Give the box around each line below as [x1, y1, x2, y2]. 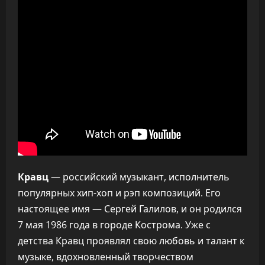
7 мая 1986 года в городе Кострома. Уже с [18, 218, 211, 231]
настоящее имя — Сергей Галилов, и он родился [18, 202, 242, 215]
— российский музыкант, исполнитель [49, 170, 230, 183]
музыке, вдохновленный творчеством [18, 250, 193, 263]
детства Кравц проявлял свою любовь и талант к [18, 234, 244, 247]
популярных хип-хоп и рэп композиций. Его [18, 186, 221, 199]
